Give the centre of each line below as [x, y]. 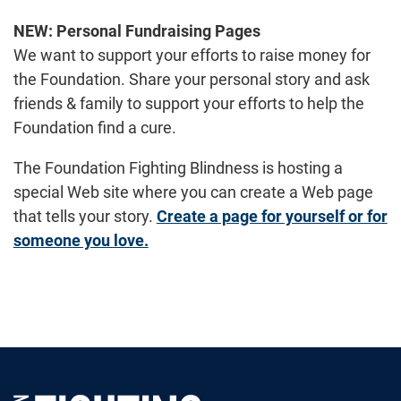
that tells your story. [85, 216]
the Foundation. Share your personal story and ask [191, 79]
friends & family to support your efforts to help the [188, 103]
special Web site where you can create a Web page [193, 192]
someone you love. [81, 240]
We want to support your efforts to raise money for [192, 55]
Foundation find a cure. [94, 127]
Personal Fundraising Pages [158, 30]
